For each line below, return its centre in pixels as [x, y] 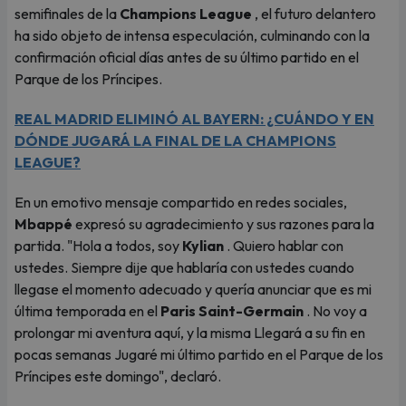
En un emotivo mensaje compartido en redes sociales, [181, 202]
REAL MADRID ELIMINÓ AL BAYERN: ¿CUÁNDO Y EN [194, 119]
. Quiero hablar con [284, 246]
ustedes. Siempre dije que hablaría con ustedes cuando [184, 267]
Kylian [203, 246]
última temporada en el [87, 311]
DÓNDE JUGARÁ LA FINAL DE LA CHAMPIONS [175, 140]
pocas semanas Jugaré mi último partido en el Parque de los [199, 354]
